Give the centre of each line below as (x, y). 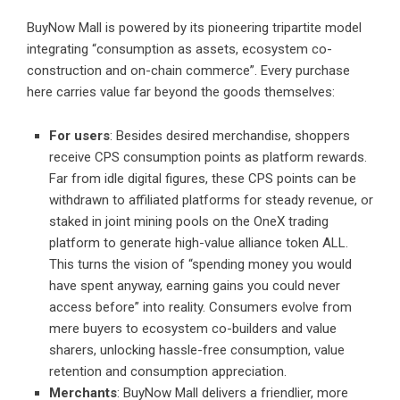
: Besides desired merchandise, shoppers (230, 136)
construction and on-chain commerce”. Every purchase (188, 71)
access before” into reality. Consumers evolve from (200, 308)
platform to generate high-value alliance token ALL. (199, 243)
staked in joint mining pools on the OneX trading (189, 222)
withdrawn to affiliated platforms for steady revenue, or (211, 200)
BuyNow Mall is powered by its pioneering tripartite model (194, 28)
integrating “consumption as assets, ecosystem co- (179, 50)
